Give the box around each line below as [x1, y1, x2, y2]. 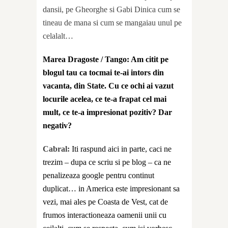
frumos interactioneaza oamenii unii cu [43, 210, 166, 219]
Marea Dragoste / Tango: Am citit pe [43, 54, 168, 64]
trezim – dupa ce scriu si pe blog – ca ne [43, 157, 171, 166]
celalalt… [43, 31, 75, 40]
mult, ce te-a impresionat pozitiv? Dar [43, 107, 172, 117]
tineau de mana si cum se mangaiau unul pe [43, 18, 182, 27]
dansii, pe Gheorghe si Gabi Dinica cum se [43, 5, 180, 14]
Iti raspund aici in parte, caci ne [72, 144, 172, 153]
